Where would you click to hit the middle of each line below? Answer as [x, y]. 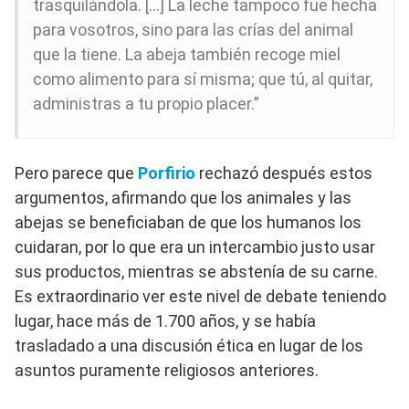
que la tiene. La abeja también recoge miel [187, 54]
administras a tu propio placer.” [146, 103]
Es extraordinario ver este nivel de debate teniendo [200, 296]
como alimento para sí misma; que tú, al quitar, [203, 79]
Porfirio [167, 173]
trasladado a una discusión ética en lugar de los [189, 345]
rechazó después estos [284, 173]
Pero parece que [76, 173]
